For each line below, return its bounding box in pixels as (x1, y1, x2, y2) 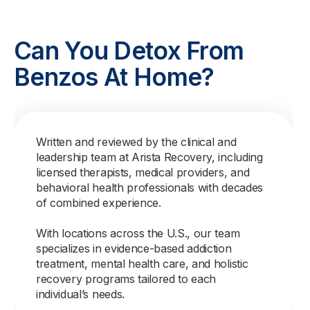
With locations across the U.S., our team (36, 226, 240, 240)
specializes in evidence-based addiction (36, 241, 232, 255)
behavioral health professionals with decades (36, 181, 263, 194)
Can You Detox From (14, 36, 244, 65)
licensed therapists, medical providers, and (36, 165, 250, 179)
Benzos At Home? (14, 62, 215, 91)
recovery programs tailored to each (36, 272, 217, 286)
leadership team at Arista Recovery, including (36, 150, 263, 164)
